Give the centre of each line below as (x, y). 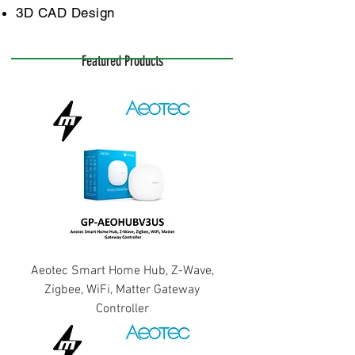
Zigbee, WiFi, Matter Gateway (122, 290)
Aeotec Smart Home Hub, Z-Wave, (122, 271)
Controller (122, 309)
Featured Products (122, 61)
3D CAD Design (65, 13)
